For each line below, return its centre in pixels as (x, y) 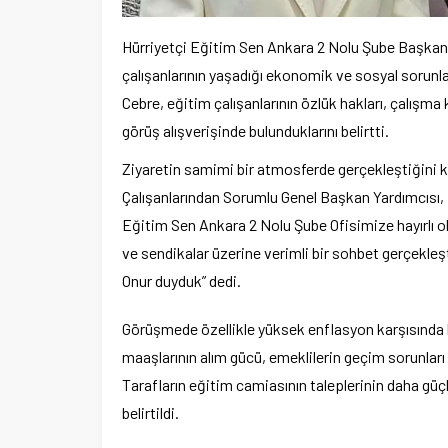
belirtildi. (150, 413)
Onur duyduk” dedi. (181, 281)
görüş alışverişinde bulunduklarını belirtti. (255, 131)
